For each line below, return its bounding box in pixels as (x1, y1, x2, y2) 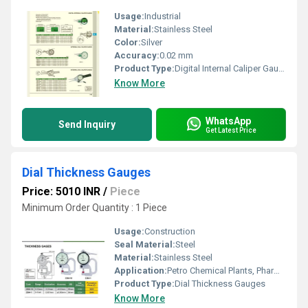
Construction (144, 226, 195, 236)
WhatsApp (206, 115, 251, 126)
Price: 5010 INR (22, 185, 100, 198)
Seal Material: (114, 239, 175, 250)
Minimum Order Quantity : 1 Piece (22, 202, 167, 213)
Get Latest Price (206, 126, 256, 134)
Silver (141, 37, 162, 47)
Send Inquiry (58, 119, 115, 130)
